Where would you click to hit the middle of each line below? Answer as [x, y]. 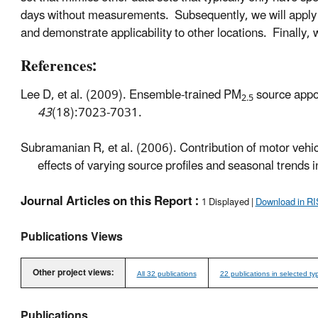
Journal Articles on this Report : [109, 202]
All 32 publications [166, 274]
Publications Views [71, 237]
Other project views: [73, 273]
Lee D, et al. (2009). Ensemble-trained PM [131, 95]
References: [58, 67]
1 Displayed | [228, 203]
